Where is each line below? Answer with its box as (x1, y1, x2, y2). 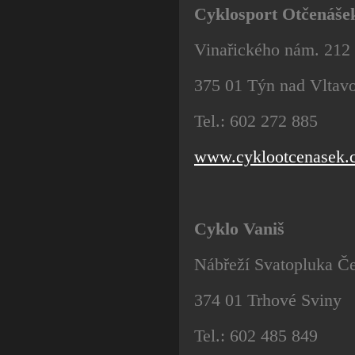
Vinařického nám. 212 (194, 39, 350, 59)
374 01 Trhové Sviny (194, 290, 342, 311)
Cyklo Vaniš (194, 218, 284, 239)
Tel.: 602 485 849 (194, 326, 318, 346)
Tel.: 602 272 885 (194, 111, 318, 132)
